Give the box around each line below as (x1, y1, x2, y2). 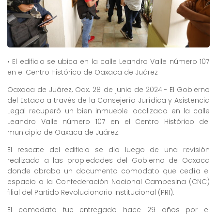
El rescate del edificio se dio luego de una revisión (7, 144, 210, 155)
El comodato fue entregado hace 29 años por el (7, 205, 210, 215)
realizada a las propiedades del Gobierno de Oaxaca (7, 155, 210, 165)
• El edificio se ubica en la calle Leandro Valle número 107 (7, 56, 210, 66)
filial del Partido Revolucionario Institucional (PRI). (7, 187, 174, 197)
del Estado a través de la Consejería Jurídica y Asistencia (7, 95, 210, 105)
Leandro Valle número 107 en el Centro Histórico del (7, 116, 210, 126)
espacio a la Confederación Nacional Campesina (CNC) (7, 176, 210, 186)
